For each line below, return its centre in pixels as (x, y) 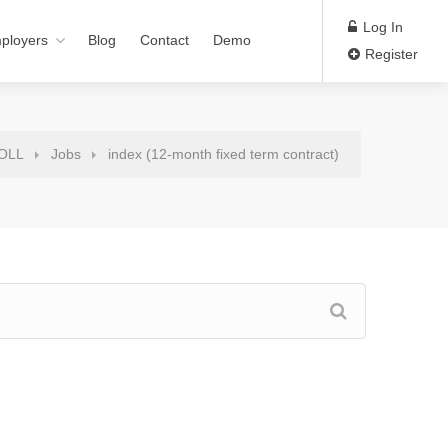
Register (389, 54)
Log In (381, 27)
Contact (164, 40)
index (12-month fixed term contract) (223, 154)
